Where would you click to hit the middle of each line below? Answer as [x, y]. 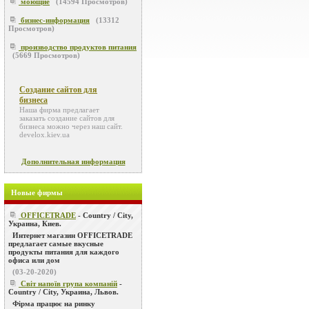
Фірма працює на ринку [54, 303]
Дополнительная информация [73, 161]
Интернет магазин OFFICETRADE [72, 235]
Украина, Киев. [35, 223]
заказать [33, 118]
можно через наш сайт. [84, 126]
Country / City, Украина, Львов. [63, 292]
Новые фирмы [37, 192]
